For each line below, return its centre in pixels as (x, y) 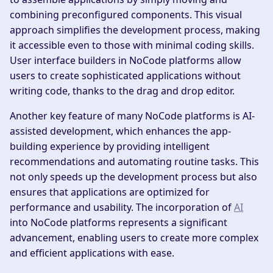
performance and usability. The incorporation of (122, 207)
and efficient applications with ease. (92, 253)
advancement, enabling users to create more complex (134, 237)
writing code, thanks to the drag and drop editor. (122, 90)
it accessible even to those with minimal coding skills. (132, 45)
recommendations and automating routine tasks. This (134, 161)
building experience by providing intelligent (110, 146)
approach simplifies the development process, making (135, 30)
